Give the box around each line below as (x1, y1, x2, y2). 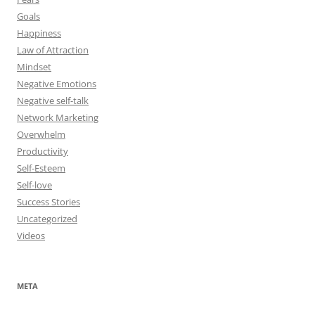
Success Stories (17, 195, 80, 209)
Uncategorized (17, 212, 77, 226)
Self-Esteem (17, 162, 65, 175)
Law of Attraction (17, 44, 89, 57)
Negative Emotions (17, 77, 96, 91)
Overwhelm (17, 128, 65, 141)
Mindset (17, 60, 51, 74)
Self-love (17, 179, 52, 192)
